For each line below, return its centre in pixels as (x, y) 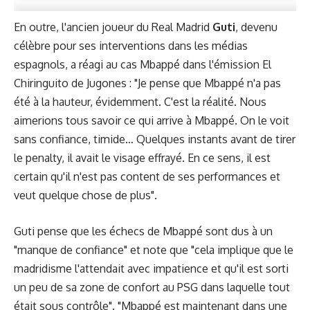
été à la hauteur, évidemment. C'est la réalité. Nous (140, 101)
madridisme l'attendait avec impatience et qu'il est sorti (151, 269)
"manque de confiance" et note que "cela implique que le (154, 250)
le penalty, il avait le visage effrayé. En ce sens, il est (142, 157)
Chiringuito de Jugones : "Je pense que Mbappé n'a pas (147, 83)
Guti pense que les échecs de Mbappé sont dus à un (143, 231)
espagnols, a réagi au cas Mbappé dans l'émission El (143, 64)
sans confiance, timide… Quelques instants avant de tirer (155, 139)
